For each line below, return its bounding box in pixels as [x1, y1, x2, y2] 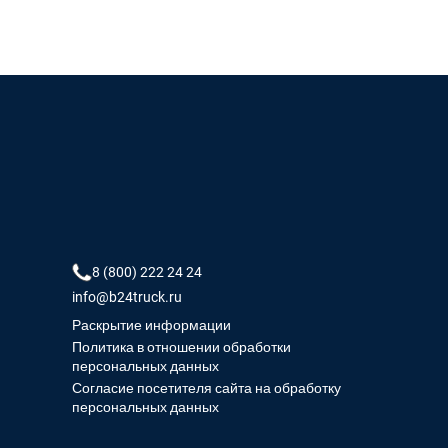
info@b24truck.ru [72, 289, 182, 305]
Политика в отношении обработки [72, 339, 291, 355]
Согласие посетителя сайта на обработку [72, 380, 341, 396]
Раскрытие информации [72, 317, 231, 333]
